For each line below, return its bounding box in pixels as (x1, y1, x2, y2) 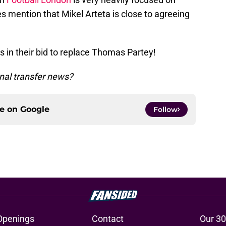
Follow (153, 105, 178, 115)
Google (20, 104, 49, 115)
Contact (91, 213, 124, 224)
